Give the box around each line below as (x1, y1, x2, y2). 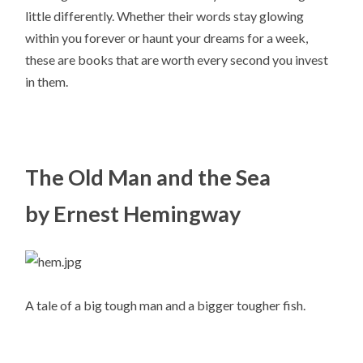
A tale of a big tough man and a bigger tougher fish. (25, 297, 306, 313)
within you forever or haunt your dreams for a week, (25, 30, 309, 46)
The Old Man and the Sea (25, 163, 271, 190)
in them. (25, 74, 69, 90)
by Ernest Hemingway (25, 199, 241, 227)
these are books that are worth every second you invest (25, 52, 329, 68)
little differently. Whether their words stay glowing (25, 8, 305, 24)
